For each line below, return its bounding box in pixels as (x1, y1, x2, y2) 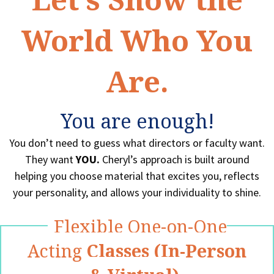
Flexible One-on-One (53, 214, 227, 239)
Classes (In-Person (86, 239, 246, 263)
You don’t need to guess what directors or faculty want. (9, 136, 265, 150)
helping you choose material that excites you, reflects (15, 169, 259, 183)
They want (24, 152, 76, 167)
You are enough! (60, 108, 214, 135)
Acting (28, 239, 86, 263)
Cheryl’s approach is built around (99, 152, 250, 167)
